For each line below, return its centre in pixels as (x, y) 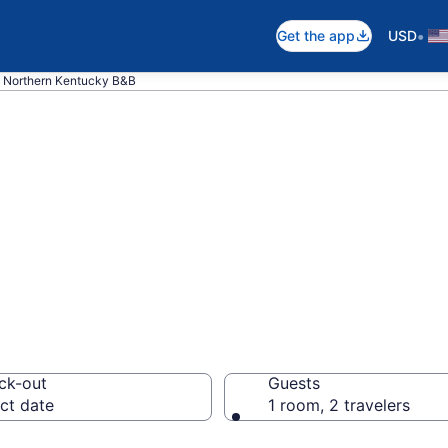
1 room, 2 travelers (339, 405)
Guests (294, 383)
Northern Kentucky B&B (69, 80)
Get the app (316, 35)
